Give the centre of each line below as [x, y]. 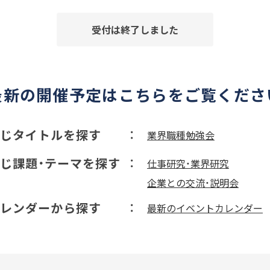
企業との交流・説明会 [193, 183]
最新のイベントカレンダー [205, 208]
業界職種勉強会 [181, 135]
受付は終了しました [135, 30]
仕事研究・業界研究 [188, 163]
